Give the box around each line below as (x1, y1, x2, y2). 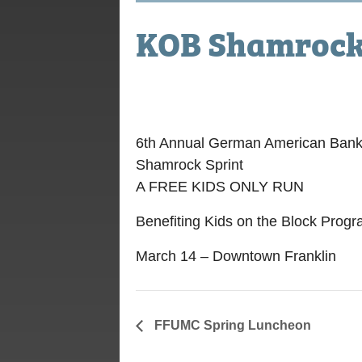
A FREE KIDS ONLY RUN (136, 179, 304, 195)
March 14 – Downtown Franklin (136, 248, 336, 264)
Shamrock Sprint (136, 157, 243, 173)
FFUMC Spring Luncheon (151, 318, 311, 332)
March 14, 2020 (136, 88, 225, 102)
